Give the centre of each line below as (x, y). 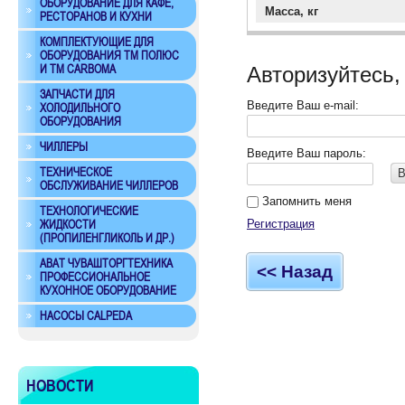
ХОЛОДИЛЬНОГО (80, 108)
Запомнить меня (305, 202)
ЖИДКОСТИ (68, 225)
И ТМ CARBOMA (78, 69)
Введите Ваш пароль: (306, 154)
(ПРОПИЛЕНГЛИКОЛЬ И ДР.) (107, 238)
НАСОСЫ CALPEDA (86, 316)
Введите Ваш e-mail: (303, 106)
